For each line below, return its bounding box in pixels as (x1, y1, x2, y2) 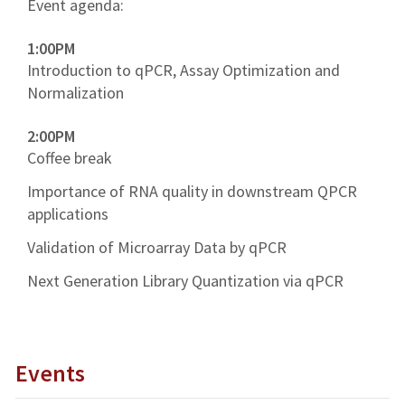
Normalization (27, 81, 124, 103)
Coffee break (27, 146, 112, 168)
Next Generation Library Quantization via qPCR (27, 269, 344, 291)
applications (27, 202, 108, 224)
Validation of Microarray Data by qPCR (27, 236, 287, 258)
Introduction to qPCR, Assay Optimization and (27, 59, 340, 80)
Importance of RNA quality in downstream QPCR (27, 180, 357, 202)
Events (14, 357, 85, 388)
